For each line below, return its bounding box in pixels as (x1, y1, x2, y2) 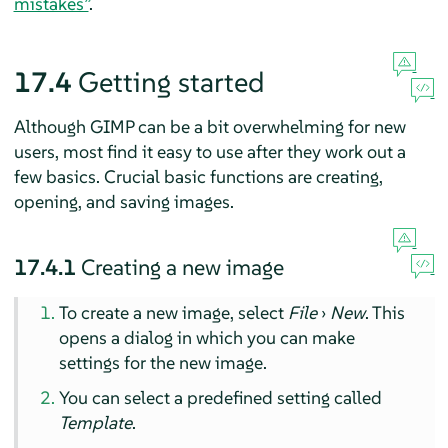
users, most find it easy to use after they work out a (13, 140, 406, 164)
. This (365, 301, 406, 325)
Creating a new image (80, 253, 284, 282)
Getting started (77, 65, 265, 101)
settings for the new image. (59, 351, 268, 375)
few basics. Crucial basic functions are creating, (13, 165, 383, 189)
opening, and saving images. (13, 190, 234, 214)
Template (59, 411, 133, 435)
